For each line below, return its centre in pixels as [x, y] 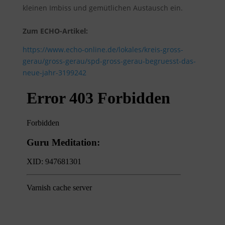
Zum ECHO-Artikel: [55, 31]
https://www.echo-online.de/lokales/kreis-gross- [103, 49]
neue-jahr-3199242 [54, 72]
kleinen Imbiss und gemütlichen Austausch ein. [102, 8]
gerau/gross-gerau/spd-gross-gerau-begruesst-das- [109, 61]
